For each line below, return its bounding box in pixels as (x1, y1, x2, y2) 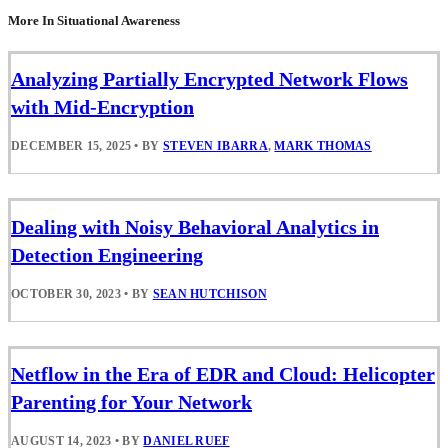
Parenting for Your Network (11, 390, 252, 413)
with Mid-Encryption (11, 96, 194, 119)
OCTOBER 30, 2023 (11, 286, 121, 301)
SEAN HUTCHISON (152, 286, 267, 301)
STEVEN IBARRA (162, 139, 268, 154)
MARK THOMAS (274, 139, 372, 154)
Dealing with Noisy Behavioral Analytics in (11, 215, 379, 238)
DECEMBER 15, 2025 (11, 139, 132, 154)
